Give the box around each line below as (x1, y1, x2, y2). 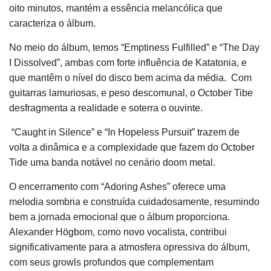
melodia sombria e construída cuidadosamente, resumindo (9, 197, 260, 207)
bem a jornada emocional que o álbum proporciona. (9, 212, 230, 222)
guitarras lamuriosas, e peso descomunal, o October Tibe (9, 88, 253, 98)
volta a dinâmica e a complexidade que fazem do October (9, 142, 255, 152)
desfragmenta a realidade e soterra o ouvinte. (9, 103, 203, 113)
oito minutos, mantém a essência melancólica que (9, 3, 223, 13)
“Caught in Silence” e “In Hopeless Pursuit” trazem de (9, 127, 240, 137)
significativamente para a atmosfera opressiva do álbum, (9, 242, 250, 252)
